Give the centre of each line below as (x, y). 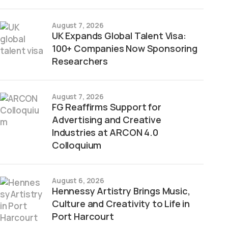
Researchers (80, 61)
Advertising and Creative (107, 120)
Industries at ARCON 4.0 (105, 132)
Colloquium (77, 145)
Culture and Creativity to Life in (121, 204)
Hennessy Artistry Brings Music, (121, 191)
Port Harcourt (83, 216)
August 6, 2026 (78, 180)
